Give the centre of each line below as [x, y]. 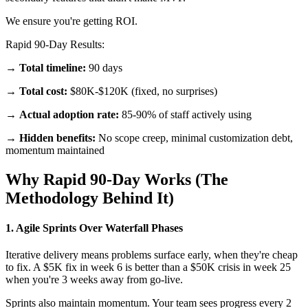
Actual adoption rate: [69, 114]
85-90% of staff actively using [185, 114]
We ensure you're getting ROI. [71, 21]
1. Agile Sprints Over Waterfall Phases [94, 228]
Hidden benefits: [57, 137]
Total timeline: [53, 67]
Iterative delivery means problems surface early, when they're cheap [152, 255]
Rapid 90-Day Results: [55, 44]
